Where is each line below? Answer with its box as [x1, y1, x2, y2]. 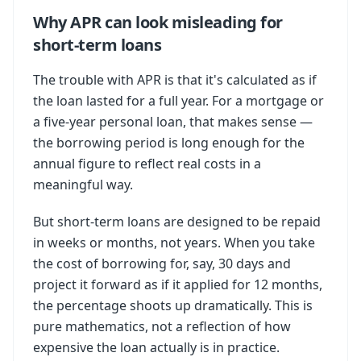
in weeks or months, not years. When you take [33, 234, 315, 251]
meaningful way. [33, 176, 133, 193]
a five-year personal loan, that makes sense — [33, 113, 313, 131]
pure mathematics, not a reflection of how [33, 317, 291, 335]
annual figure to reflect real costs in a [33, 155, 261, 172]
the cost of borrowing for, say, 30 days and [33, 255, 291, 272]
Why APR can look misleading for [33, 11, 283, 33]
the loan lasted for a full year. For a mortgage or [33, 92, 324, 110]
